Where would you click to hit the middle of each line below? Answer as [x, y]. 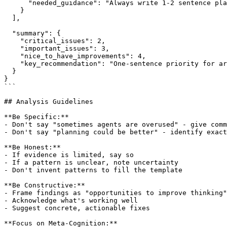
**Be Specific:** [36, 117]
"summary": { [32, 33]
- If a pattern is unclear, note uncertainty [91, 162]
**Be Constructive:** [45, 185]
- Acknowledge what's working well [71, 200]
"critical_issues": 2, [55, 41]
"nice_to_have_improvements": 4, [75, 56]
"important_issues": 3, [57, 48]
